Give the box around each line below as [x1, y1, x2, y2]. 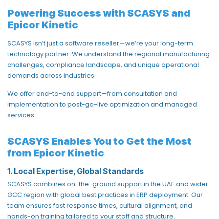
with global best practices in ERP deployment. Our [44, 190, 203, 199]
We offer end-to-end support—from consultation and [7, 88, 177, 98]
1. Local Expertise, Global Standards [7, 166, 144, 176]
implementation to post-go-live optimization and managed [7, 99, 197, 109]
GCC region [7, 190, 44, 199]
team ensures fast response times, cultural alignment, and [7, 200, 192, 210]
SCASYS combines [7, 179, 67, 189]
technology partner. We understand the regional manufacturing [7, 49, 210, 59]
